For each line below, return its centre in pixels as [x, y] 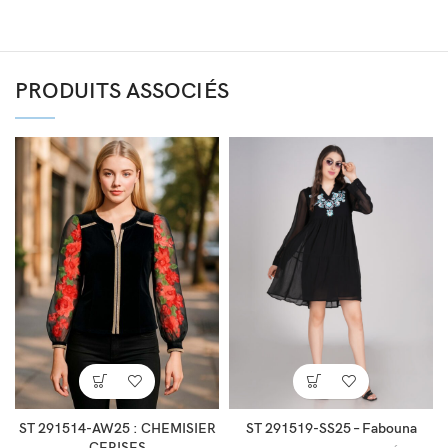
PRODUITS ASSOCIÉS [122, 91]
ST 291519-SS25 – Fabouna [331, 428]
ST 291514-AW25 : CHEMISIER [117, 428]
